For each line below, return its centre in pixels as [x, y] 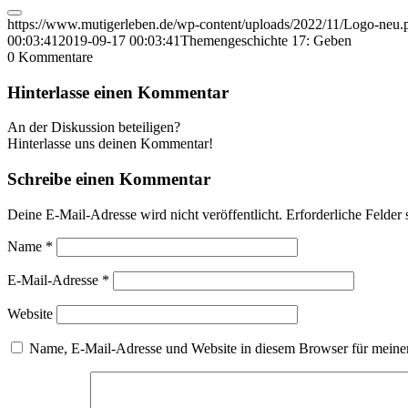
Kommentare [56, 56]
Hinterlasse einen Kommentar [118, 92]
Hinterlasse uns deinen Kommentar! [110, 144]
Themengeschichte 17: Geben [266, 40]
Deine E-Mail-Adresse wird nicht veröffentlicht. [145, 214]
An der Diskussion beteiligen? [94, 127]
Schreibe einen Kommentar [109, 178]
